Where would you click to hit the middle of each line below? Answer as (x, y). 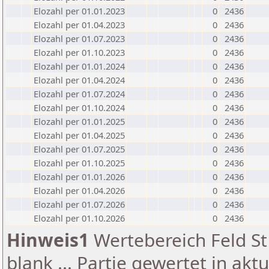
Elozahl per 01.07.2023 (79, 38)
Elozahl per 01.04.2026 (79, 190)
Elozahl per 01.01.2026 (79, 177)
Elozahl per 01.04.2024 (79, 80)
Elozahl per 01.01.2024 (79, 66)
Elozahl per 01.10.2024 (79, 107)
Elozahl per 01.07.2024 (79, 94)
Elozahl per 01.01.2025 (79, 121)
